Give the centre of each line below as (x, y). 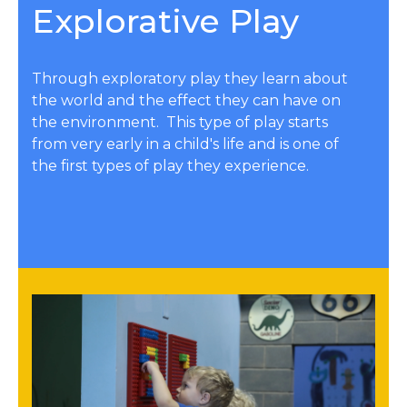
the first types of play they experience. (170, 165)
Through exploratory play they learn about (190, 78)
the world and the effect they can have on (186, 100)
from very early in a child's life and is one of (185, 144)
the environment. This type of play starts (180, 122)
